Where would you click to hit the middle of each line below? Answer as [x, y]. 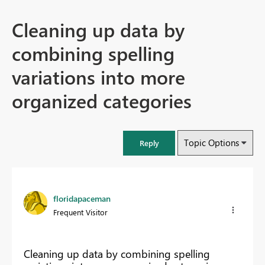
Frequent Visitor [80, 212]
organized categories [102, 101]
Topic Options [211, 143]
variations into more [98, 77]
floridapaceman [82, 199]
